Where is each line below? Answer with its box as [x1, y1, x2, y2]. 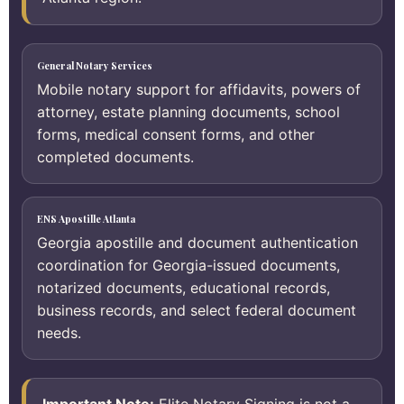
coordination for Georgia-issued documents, [37, 256, 340, 274]
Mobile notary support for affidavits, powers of [37, 80, 361, 98]
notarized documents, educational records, [37, 279, 330, 297]
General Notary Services [37, 60, 152, 72]
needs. [37, 324, 81, 342]
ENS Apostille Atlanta [37, 213, 135, 225]
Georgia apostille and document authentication [37, 234, 358, 252]
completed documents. [37, 148, 194, 166]
